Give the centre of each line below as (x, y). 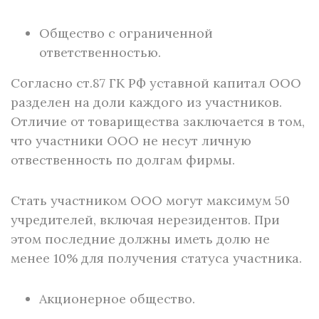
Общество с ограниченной (126, 33)
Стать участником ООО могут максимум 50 (150, 200)
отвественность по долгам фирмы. (123, 160)
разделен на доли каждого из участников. (146, 102)
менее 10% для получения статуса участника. (156, 258)
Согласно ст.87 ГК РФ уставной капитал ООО (156, 83)
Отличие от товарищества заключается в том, (158, 121)
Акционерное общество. (117, 299)
